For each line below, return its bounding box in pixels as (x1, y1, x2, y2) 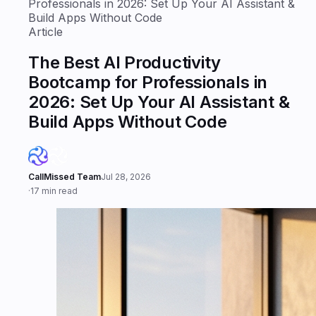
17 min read (30, 185, 78, 196)
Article (28, 25, 63, 39)
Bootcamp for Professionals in (28, 71, 268, 92)
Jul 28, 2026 (101, 171, 151, 182)
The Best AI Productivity (28, 51, 221, 73)
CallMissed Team (28, 171, 101, 182)
